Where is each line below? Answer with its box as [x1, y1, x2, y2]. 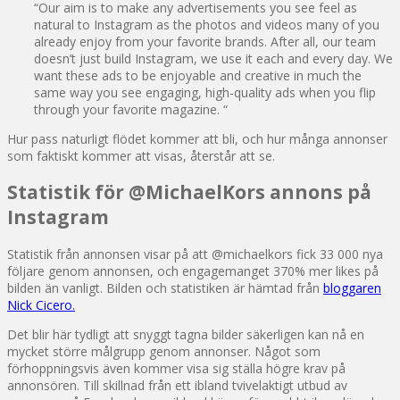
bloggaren [323, 279, 381, 296]
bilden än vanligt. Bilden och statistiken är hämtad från [7, 279, 323, 296]
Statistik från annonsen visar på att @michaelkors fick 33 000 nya [7, 245, 383, 262]
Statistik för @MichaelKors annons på [7, 179, 371, 205]
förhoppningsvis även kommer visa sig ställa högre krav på [7, 359, 346, 377]
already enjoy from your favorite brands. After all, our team [34, 32, 376, 50]
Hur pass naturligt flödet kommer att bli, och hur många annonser [7, 129, 387, 147]
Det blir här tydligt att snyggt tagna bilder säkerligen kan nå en [7, 325, 364, 343]
